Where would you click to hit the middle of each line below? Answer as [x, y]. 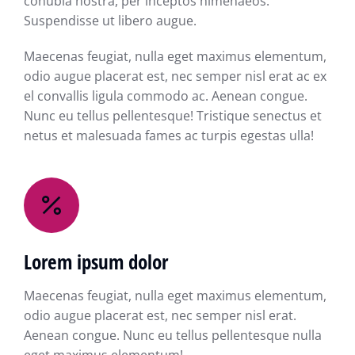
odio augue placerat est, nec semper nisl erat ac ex [175, 76]
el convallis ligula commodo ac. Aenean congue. [166, 95]
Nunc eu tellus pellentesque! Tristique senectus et [173, 115]
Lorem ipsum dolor [96, 262]
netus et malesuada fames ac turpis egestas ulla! [169, 135]
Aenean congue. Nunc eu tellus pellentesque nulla [173, 336]
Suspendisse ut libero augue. [110, 20]
